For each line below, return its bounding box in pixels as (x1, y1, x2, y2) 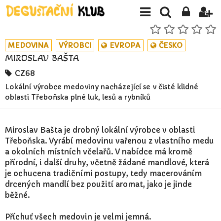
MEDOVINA (8, 41, 49, 50)
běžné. (5, 190, 30, 200)
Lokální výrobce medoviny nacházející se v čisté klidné (5, 82, 198, 92)
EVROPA (109, 41, 141, 50)
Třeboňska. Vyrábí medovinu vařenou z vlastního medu (5, 136, 214, 146)
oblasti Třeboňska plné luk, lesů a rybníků (5, 93, 150, 102)
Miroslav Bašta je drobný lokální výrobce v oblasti (5, 125, 195, 135)
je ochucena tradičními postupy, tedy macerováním (5, 169, 202, 179)
